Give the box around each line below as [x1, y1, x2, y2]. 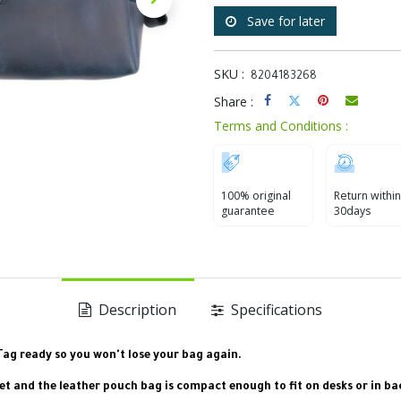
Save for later [247, 13, 325, 30]
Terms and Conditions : [214, 117, 348, 134]
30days [334, 203, 371, 218]
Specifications [226, 300, 322, 320]
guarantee [221, 203, 275, 218]
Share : [214, 93, 253, 110]
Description [95, 300, 177, 320]
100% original [221, 188, 291, 203]
